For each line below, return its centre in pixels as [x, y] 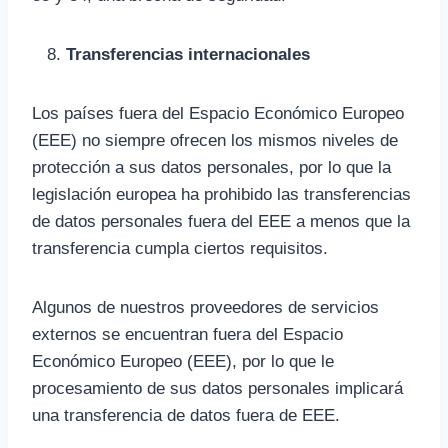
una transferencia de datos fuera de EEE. [186, 415]
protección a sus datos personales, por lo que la [211, 167]
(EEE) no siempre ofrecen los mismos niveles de [215, 140]
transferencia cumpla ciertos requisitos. [180, 248]
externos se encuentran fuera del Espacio [187, 334]
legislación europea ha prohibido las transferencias [221, 194]
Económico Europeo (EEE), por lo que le [183, 361]
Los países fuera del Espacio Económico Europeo [218, 113]
